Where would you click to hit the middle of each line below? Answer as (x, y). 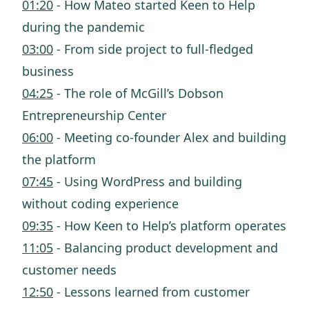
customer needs (69, 270)
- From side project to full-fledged (153, 49)
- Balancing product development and (166, 248)
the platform (59, 159)
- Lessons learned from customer (151, 292)
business (48, 71)
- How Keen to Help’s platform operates (170, 226)
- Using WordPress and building (148, 181)
